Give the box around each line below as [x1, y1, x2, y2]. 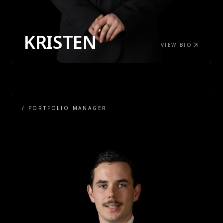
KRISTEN [24, 30, 97, 55]
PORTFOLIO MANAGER [28, 105, 108, 112]
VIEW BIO [160, 41, 192, 49]
